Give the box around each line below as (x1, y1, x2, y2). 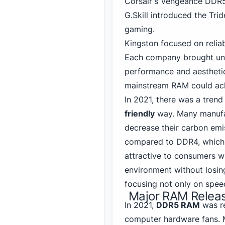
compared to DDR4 (125, 137, 198, 147)
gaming (125, 24, 153, 34)
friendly (125, 108, 155, 119)
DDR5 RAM (156, 200, 200, 210)
